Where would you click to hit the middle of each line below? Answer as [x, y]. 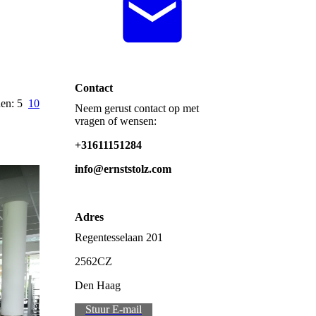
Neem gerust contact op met [137, 109]
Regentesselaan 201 [120, 238]
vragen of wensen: [116, 121]
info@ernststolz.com [123, 169]
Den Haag [98, 286]
